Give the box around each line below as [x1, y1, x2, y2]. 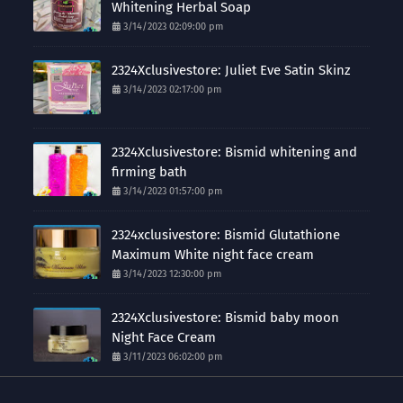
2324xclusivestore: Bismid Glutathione [112, 227, 341, 243]
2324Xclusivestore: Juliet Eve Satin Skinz [112, 62, 352, 78]
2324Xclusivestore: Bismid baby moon [112, 309, 340, 326]
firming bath [112, 164, 188, 180]
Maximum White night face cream [112, 246, 315, 263]
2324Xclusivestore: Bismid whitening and [112, 144, 358, 160]
